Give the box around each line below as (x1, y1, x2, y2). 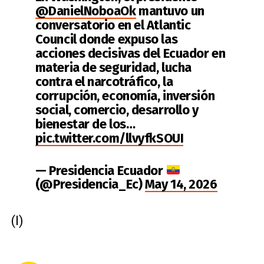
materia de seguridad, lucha (35, 59, 192, 75)
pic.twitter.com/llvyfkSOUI (35, 130, 184, 146)
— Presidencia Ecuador (35, 162, 166, 179)
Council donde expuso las (35, 31, 178, 47)
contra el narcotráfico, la (35, 73, 173, 90)
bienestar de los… (35, 115, 136, 132)
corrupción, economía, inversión (35, 87, 215, 104)
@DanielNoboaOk (35, 2, 136, 19)
